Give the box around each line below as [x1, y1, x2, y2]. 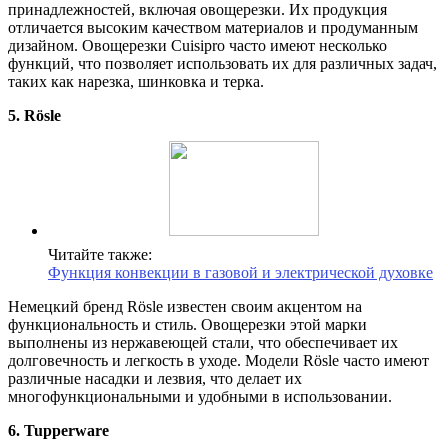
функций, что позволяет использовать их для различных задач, [8, 55, 437, 73]
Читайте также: [48, 246, 152, 264]
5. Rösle [8, 107, 61, 125]
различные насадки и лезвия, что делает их [8, 370, 302, 388]
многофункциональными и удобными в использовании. [8, 388, 392, 406]
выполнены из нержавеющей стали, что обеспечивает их [8, 334, 398, 352]
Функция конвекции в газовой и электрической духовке [48, 264, 433, 282]
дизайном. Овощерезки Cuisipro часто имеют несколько [8, 37, 387, 55]
